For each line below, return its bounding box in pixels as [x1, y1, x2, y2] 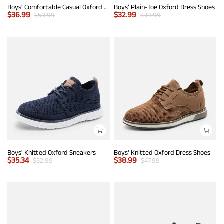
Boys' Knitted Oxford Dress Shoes [114, 148, 210, 156]
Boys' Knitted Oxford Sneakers [7, 148, 96, 156]
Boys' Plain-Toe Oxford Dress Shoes [114, 2, 215, 11]
